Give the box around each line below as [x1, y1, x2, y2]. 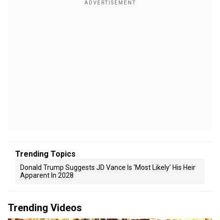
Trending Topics [15, 149, 76, 159]
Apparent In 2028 [20, 171, 74, 179]
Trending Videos [8, 202, 82, 214]
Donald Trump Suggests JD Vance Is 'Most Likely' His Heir [20, 164, 195, 171]
